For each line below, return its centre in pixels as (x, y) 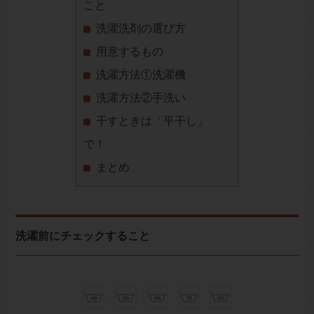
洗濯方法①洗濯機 (141, 75)
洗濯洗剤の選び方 (141, 29)
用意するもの (129, 52)
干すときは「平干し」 (152, 121)
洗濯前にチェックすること (82, 236)
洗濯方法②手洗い (141, 98)
